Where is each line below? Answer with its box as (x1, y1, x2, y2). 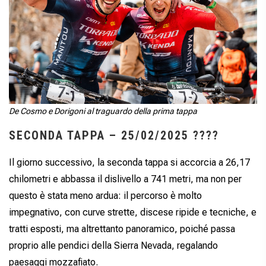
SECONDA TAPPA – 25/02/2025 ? (9, 128, 199, 143)
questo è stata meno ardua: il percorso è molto (9, 190, 202, 202)
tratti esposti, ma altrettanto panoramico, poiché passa (9, 223, 235, 235)
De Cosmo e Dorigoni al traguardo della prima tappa (9, 106, 197, 116)
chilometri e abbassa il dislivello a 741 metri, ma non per (9, 173, 242, 185)
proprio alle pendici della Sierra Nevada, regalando (9, 240, 218, 252)
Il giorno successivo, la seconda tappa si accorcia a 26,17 (9, 157, 250, 169)
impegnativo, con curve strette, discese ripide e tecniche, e (9, 207, 256, 218)
